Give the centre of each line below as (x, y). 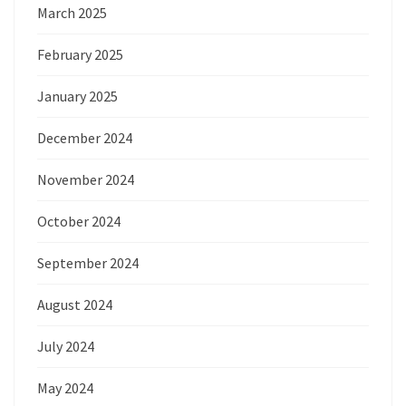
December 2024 (85, 137)
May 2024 (65, 387)
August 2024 (75, 304)
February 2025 (80, 54)
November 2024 (86, 179)
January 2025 (77, 96)
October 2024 (79, 221)
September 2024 (88, 262)
